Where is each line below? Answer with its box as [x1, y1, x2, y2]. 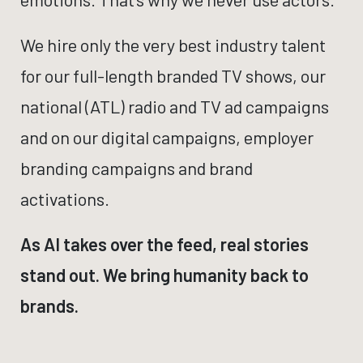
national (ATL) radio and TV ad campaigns [20, 96, 329, 117]
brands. [20, 295, 79, 316]
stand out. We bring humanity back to [20, 264, 309, 285]
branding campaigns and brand [20, 157, 253, 178]
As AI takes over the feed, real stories [20, 233, 309, 254]
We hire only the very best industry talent [20, 34, 326, 55]
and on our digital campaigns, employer [20, 126, 314, 147]
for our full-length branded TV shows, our [20, 65, 326, 86]
